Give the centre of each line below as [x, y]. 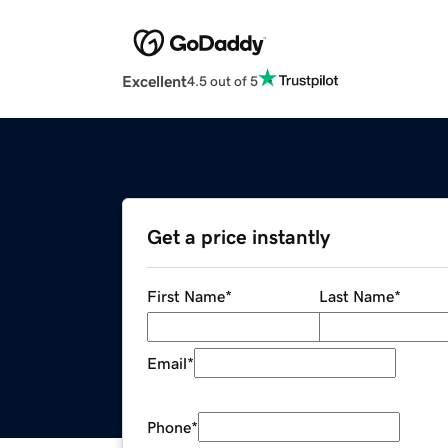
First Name [186, 296]
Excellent [154, 81]
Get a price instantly [238, 237]
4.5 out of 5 [222, 80]
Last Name [356, 296]
